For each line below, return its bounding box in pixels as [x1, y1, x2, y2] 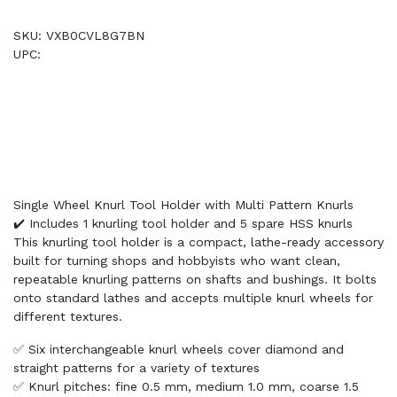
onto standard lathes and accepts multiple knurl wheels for [13, 291, 373, 305]
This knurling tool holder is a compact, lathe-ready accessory [13, 235, 384, 249]
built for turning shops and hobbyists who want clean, [13, 253, 340, 268]
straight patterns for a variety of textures [13, 361, 260, 375]
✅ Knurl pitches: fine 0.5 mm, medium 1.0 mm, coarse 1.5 [13, 379, 359, 393]
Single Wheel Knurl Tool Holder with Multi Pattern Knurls [13, 198, 354, 212]
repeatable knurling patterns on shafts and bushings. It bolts [13, 272, 377, 286]
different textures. [13, 309, 122, 323]
